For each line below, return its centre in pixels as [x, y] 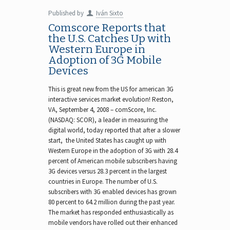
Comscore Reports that [107, 28]
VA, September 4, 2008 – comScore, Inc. [102, 110]
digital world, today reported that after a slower [114, 130]
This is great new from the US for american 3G [111, 89]
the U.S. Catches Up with [110, 39]
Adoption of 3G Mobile [105, 60]
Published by [67, 13]
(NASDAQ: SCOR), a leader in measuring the [108, 120]
